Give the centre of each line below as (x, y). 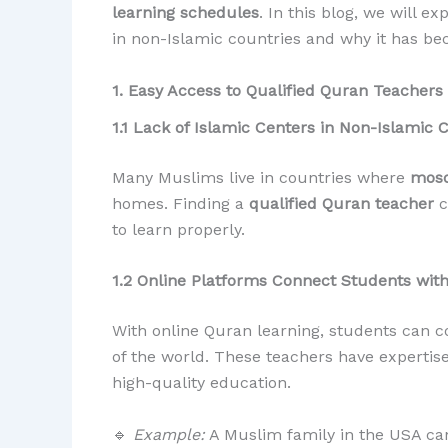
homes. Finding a (180, 203)
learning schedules (185, 12)
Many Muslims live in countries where (261, 177)
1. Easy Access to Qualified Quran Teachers (277, 90)
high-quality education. (201, 383)
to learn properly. (178, 229)
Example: (169, 434)
